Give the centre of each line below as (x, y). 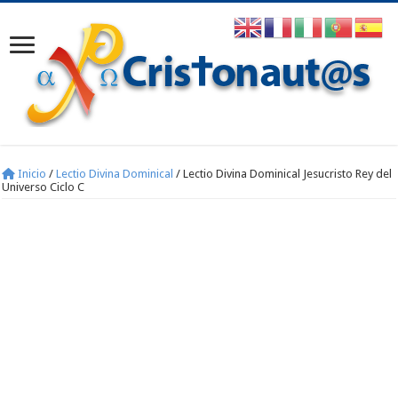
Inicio (31, 174)
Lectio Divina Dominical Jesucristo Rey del (288, 174)
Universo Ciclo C (44, 187)
